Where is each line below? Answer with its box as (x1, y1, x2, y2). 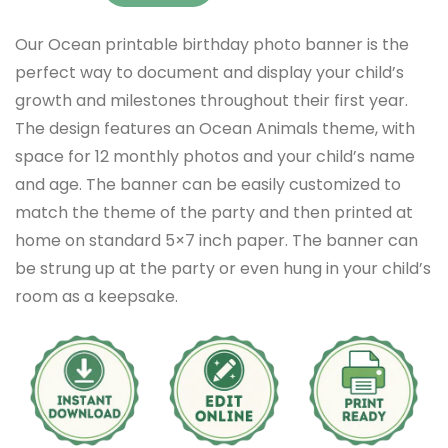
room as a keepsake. (15, 284, 178, 308)
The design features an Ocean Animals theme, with (15, 116, 415, 140)
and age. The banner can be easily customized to (15, 172, 401, 196)
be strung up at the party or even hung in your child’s (15, 256, 431, 280)
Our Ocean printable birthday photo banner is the (15, 32, 409, 56)
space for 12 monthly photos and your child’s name (15, 144, 415, 168)
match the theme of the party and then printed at (15, 200, 413, 224)
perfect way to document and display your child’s (15, 60, 404, 84)
